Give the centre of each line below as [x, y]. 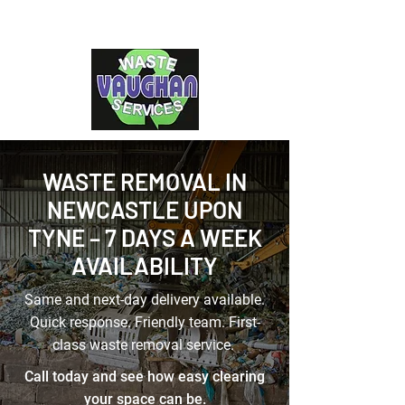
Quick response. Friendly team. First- [145, 322]
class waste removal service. [145, 345]
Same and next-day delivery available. [145, 300]
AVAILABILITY [145, 265]
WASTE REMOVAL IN [145, 181]
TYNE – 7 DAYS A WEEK [145, 237]
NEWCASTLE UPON [145, 209]
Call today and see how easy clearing [145, 377]
